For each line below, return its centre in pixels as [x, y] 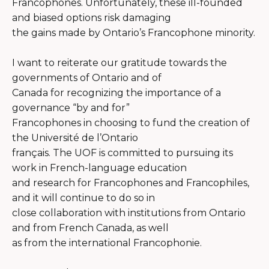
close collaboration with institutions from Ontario [129, 213]
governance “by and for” [71, 107]
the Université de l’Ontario [75, 138]
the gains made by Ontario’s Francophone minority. [134, 32]
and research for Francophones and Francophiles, [131, 183]
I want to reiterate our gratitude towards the [119, 62]
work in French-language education [99, 168]
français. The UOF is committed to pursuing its [122, 153]
